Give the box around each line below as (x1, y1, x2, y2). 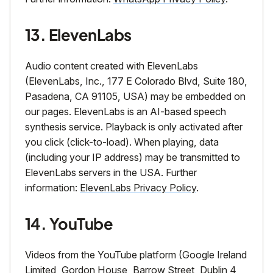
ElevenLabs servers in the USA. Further (25, 166, 197, 179)
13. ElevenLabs (25, 25, 132, 45)
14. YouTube (25, 214, 113, 234)
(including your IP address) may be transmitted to (25, 151, 240, 164)
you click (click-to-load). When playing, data (25, 136, 219, 149)
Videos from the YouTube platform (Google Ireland (25, 249, 247, 261)
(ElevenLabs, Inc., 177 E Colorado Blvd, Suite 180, (25, 75, 247, 88)
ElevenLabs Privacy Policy (80, 182, 196, 194)
